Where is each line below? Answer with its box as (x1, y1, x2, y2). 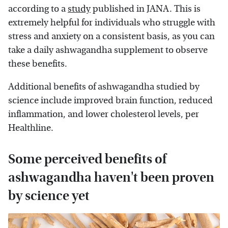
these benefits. (8, 59, 67, 70)
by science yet (8, 188, 90, 204)
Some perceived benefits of (8, 151, 166, 167)
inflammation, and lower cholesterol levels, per (8, 109, 199, 120)
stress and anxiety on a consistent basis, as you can (8, 31, 215, 42)
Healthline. (8, 123, 53, 134)
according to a (8, 4, 68, 15)
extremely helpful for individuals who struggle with (8, 17, 215, 28)
